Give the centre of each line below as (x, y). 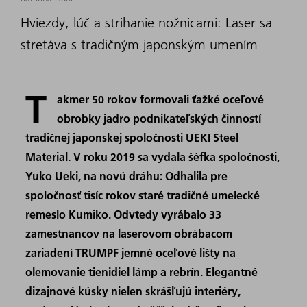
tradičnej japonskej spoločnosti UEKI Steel (132, 137)
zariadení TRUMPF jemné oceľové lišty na (131, 252)
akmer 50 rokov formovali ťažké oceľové (161, 99)
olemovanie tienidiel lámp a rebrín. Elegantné (142, 271)
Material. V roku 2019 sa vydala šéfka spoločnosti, (153, 156)
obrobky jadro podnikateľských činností (159, 118)
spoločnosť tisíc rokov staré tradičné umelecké (143, 195)
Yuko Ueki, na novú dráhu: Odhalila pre (127, 175)
